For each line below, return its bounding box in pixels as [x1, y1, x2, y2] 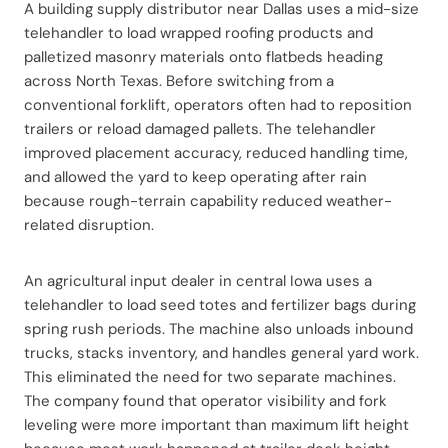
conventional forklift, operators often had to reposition [24, 94, 412, 115]
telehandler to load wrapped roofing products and [24, 22, 373, 43]
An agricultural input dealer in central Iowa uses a [24, 270, 372, 291]
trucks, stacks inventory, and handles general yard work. [24, 342, 419, 363]
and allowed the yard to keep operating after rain [24, 166, 367, 187]
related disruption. [24, 214, 154, 235]
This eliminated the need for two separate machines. [24, 366, 396, 387]
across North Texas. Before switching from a [24, 70, 334, 91]
